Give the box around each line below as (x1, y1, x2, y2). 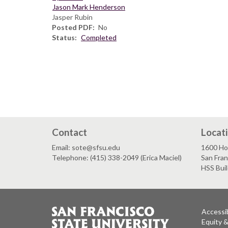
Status (52, 33, 75, 42)
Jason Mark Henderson (52, 3, 125, 12)
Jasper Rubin (52, 13, 93, 22)
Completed (81, 33, 117, 42)
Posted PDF (52, 23, 93, 32)
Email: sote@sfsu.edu (52, 143, 120, 152)
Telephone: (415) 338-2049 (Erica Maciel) (52, 153, 182, 162)
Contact (52, 126, 87, 138)
